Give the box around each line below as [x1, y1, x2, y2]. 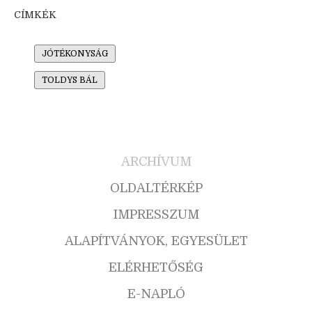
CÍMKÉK [14, 9, 56, 21]
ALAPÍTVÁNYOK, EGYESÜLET [64, 234, 248, 249]
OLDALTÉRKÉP [109, 181, 203, 196]
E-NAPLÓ [127, 287, 185, 302]
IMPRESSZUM [113, 208, 199, 222]
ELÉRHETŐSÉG [109, 260, 203, 275]
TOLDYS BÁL [42, 75, 97, 86]
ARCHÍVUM [120, 155, 192, 169]
